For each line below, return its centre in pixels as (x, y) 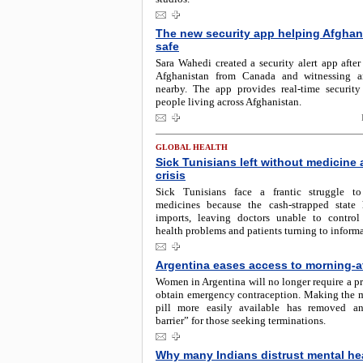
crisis (171, 175)
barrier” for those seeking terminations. (241, 320)
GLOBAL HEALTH (192, 147)
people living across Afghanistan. (228, 102)
